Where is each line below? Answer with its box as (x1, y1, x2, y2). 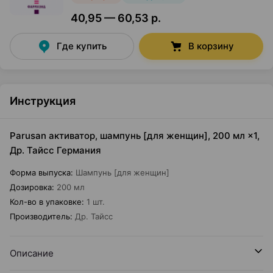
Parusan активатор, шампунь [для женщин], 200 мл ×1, (10, 130, 260, 141)
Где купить (57, 40, 107, 52)
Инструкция (10, 94, 76, 107)
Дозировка (10, 182, 52, 192)
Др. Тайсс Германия (10, 144, 101, 156)
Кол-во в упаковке (10, 197, 82, 207)
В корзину (188, 40, 234, 52)
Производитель (10, 211, 70, 221)
